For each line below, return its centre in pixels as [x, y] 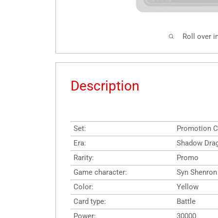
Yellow [188, 187]
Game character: [100, 173]
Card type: [90, 202]
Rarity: [84, 158]
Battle [186, 202]
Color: [83, 187]
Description [105, 86]
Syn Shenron [197, 173]
